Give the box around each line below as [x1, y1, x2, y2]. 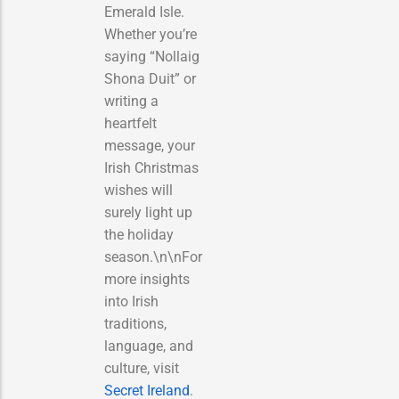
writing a [104, 92, 159, 110]
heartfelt [104, 114, 157, 132]
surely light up [104, 203, 192, 221]
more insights [104, 270, 190, 288]
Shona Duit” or [104, 69, 196, 87]
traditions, [104, 314, 167, 332]
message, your [104, 136, 195, 154]
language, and [104, 337, 193, 354]
